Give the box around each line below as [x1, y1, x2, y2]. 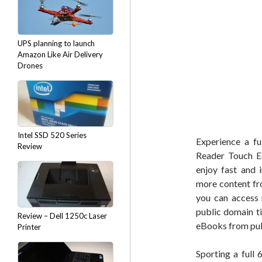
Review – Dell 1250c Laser [18, 211, 107, 220]
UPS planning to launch [18, 39, 95, 48]
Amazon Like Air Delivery [18, 50, 103, 59]
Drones [18, 61, 43, 70]
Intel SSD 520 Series [18, 130, 87, 140]
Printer [18, 222, 41, 232]
